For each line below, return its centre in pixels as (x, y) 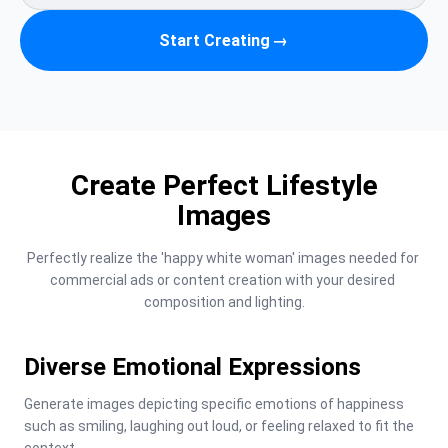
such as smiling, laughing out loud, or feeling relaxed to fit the (219, 426)
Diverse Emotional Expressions (192, 367)
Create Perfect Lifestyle (224, 185)
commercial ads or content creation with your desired (222, 280)
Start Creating (214, 40)
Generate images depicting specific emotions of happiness (214, 404)
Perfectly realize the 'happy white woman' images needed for (222, 258)
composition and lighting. (224, 302)
